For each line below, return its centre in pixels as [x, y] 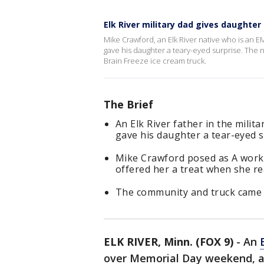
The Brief [128, 104]
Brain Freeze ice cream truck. [155, 61]
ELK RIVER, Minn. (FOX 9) [169, 242]
